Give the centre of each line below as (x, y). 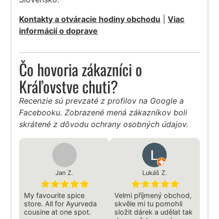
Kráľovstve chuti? (69, 87)
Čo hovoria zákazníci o (81, 69)
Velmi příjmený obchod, (153, 196)
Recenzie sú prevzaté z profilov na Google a (102, 101)
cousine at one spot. (58, 212)
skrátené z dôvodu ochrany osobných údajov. (104, 124)
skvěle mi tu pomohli (148, 204)
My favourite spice (55, 196)
